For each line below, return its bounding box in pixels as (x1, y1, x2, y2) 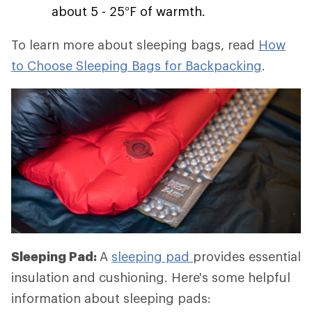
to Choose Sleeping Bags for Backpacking (11, 58, 262, 73)
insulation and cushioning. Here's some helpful (11, 270, 290, 285)
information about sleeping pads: (11, 290, 211, 306)
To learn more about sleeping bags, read (11, 37, 258, 52)
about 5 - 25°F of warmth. (52, 3, 205, 19)
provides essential (193, 249, 301, 264)
